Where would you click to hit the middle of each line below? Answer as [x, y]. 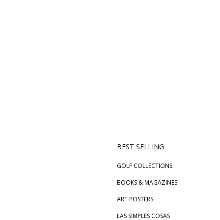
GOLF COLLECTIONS [144, 166]
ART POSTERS [135, 199]
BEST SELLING [140, 147]
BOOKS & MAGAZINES [147, 183]
